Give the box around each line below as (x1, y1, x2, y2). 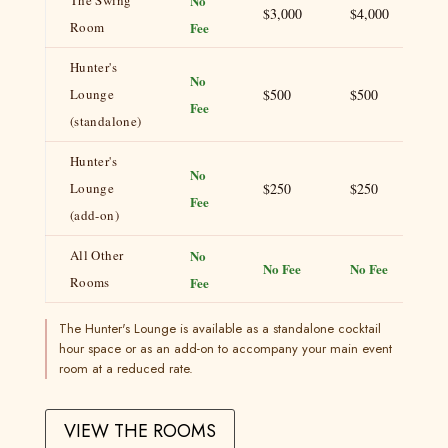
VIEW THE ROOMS (63, 417, 216, 444)
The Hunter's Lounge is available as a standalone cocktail (58, 319, 381, 339)
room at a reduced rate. (58, 359, 193, 379)
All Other (69, 246, 124, 265)
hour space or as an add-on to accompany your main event (58, 339, 392, 359)
